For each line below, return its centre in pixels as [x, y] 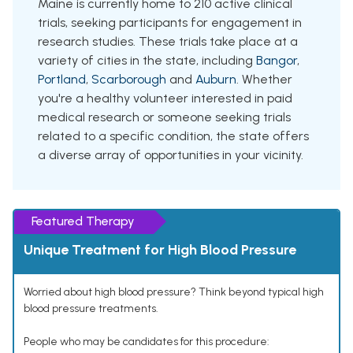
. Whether [264, 80]
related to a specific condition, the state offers [173, 136]
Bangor [277, 61]
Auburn [216, 80]
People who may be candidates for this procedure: [147, 342]
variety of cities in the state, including [147, 61]
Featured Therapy [83, 221]
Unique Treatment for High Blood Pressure [160, 250]
